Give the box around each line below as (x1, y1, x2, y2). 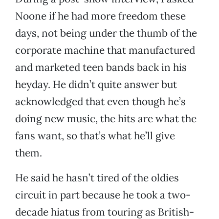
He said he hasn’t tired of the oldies (15, 171, 179, 185)
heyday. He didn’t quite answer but (15, 78, 177, 91)
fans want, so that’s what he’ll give (15, 129, 175, 143)
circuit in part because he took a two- (15, 188, 191, 202)
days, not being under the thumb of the (15, 26, 197, 40)
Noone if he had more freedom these (15, 9, 186, 23)
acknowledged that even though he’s (15, 95, 186, 109)
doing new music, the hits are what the (15, 112, 197, 126)
